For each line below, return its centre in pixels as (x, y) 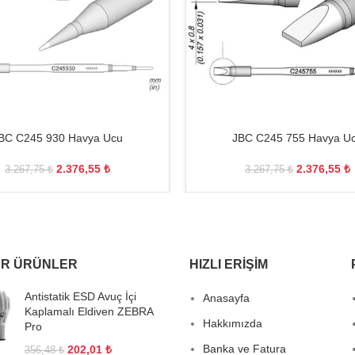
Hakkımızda (233, 323)
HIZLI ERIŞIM (229, 264)
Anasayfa (226, 298)
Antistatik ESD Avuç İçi (80, 296)
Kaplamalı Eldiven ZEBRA (88, 311)
